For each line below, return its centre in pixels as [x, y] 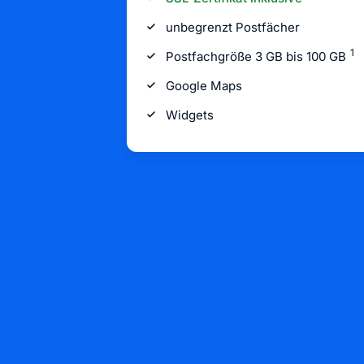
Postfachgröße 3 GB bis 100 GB [258, 56]
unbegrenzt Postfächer [233, 27]
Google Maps [204, 86]
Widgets [190, 115]
